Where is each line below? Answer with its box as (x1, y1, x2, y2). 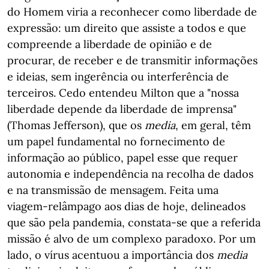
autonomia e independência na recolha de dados (7, 167, 253, 181)
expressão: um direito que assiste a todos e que (7, 21, 246, 35)
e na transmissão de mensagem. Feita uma (7, 183, 219, 197)
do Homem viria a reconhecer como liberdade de (7, 5, 257, 19)
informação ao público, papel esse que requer (7, 151, 238, 165)
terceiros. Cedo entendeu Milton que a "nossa (7, 86, 239, 100)
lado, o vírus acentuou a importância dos (7, 248, 217, 262)
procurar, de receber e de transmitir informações (7, 53, 258, 67)
